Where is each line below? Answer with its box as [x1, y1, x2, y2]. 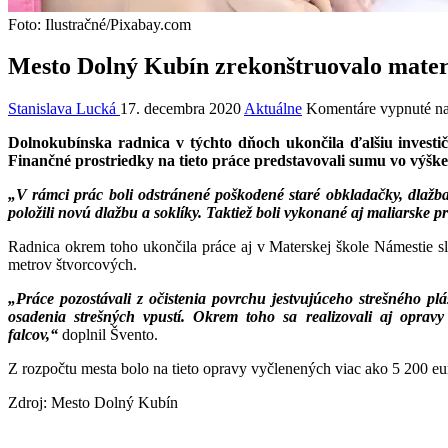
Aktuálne [244, 100, 302, 118]
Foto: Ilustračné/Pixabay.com [8, 15, 191, 33]
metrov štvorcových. [8, 256, 137, 274]
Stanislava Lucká [8, 100, 120, 118]
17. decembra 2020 [120, 100, 241, 118]
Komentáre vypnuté [306, 100, 431, 118]
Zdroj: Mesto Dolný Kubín [8, 394, 178, 412]
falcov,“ [8, 326, 62, 344]
